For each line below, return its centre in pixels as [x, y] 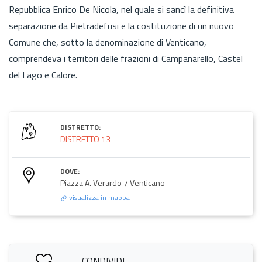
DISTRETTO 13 [85, 139]
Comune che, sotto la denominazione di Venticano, [108, 42]
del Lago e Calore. [44, 75]
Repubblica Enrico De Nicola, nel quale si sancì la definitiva [121, 9]
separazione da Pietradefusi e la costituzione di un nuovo [121, 25]
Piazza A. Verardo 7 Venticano [113, 182]
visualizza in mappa [99, 197]
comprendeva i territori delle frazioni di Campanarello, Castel [126, 58]
